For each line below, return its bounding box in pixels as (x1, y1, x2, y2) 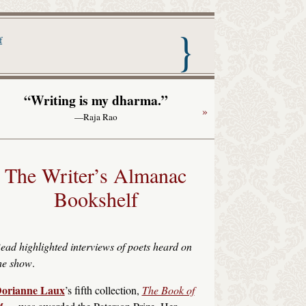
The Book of (141, 282, 195, 297)
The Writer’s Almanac (5, 161, 186, 189)
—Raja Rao (74, 111, 117, 124)
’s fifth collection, (64, 282, 142, 297)
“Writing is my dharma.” (23, 90, 168, 111)
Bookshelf (53, 184, 138, 212)
